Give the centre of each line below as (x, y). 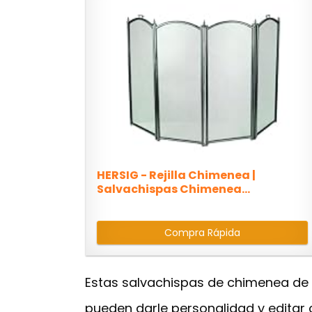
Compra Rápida (203, 233)
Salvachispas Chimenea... (173, 189)
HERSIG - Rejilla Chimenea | (176, 175)
